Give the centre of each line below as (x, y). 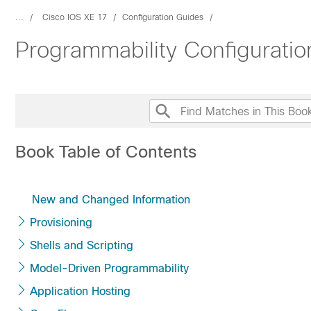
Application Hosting (80, 291)
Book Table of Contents (106, 152)
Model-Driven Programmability (109, 268)
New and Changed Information (111, 200)
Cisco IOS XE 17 (75, 17)
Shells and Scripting (82, 245)
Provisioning (61, 222)
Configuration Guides (163, 17)
